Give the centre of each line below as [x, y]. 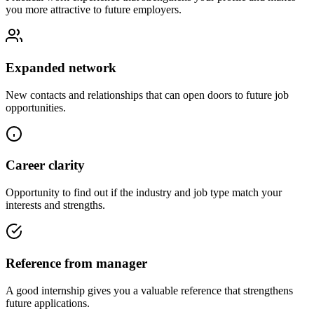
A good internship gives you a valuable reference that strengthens [149, 290]
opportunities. [36, 107]
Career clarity [45, 165]
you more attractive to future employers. [94, 10]
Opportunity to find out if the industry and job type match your [144, 193]
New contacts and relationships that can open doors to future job [147, 95]
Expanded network [61, 67]
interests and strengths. [55, 205]
